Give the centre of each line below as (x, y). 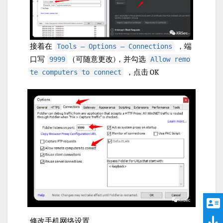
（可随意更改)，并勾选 (108, 59)
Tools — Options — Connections (114, 47)
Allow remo (170, 59)
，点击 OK (142, 72)
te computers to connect (76, 72)
